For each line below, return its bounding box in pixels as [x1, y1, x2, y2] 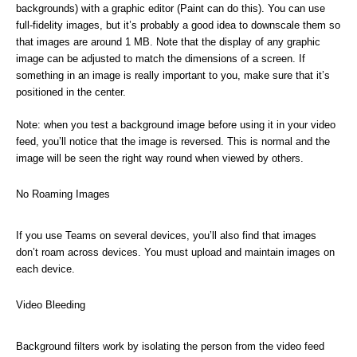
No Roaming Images [16, 188, 110, 200]
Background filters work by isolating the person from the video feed [16, 340, 324, 352]
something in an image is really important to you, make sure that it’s [16, 69, 330, 81]
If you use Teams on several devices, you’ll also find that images [16, 229, 316, 241]
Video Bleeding [16, 299, 85, 311]
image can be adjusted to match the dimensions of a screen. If [16, 53, 305, 65]
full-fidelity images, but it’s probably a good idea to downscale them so [16, 19, 340, 31]
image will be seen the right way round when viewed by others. [16, 152, 304, 164]
